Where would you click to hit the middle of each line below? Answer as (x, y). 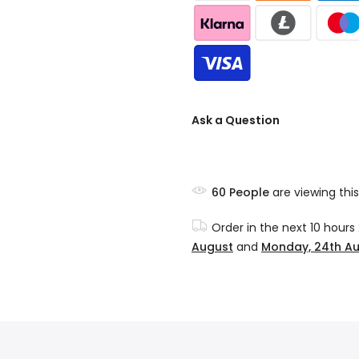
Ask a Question (236, 120)
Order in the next (261, 227)
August (212, 246)
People (249, 192)
